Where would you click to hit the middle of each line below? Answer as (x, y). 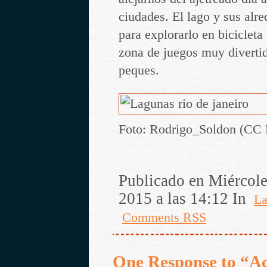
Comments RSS (164, 217)
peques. (139, 71)
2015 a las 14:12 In (184, 198)
